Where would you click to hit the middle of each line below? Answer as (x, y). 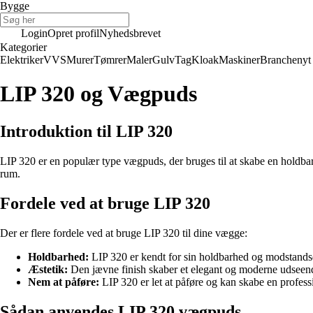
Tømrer (110, 60)
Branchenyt (285, 60)
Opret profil (73, 33)
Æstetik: (48, 269)
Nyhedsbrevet (130, 33)
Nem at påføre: (64, 282)
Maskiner (239, 60)
